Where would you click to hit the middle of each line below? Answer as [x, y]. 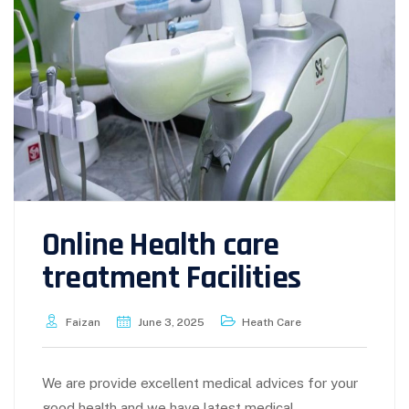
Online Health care [161, 245]
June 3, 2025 [171, 322]
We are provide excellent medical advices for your [200, 383]
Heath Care [272, 322]
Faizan [83, 322]
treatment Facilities [171, 278]
